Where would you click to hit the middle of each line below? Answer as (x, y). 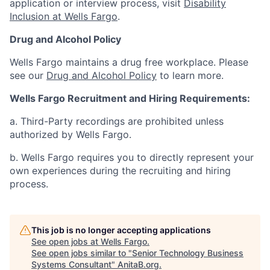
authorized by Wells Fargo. (71, 134)
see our (28, 75)
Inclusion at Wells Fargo (64, 16)
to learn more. (190, 75)
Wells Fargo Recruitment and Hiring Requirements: (130, 98)
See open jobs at (66, 241)
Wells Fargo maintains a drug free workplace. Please (129, 62)
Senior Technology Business (188, 253)
